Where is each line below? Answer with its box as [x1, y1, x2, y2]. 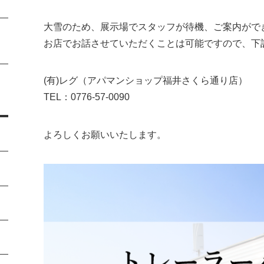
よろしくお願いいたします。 [44, 129, 166, 140]
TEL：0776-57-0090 [44, 92, 130, 103]
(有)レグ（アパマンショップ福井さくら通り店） [44, 75, 247, 86]
